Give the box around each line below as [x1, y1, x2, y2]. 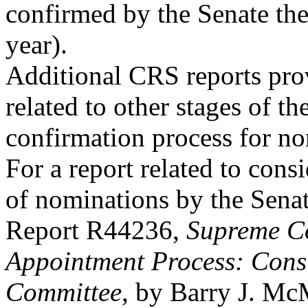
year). [5, 30, 67, 59]
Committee [5, 277, 122, 307]
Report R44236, [5, 215, 186, 245]
